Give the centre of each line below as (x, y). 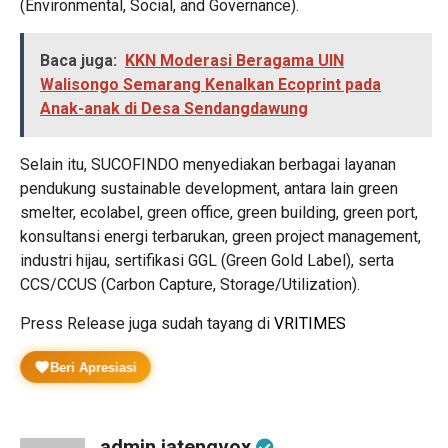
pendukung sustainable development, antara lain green (209, 188)
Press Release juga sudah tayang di (147, 323)
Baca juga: (78, 60)
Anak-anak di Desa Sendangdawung (174, 108)
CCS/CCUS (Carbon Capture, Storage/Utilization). (190, 284)
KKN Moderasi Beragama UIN (234, 60)
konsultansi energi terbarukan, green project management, (220, 236)
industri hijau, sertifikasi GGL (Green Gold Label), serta (207, 260)
